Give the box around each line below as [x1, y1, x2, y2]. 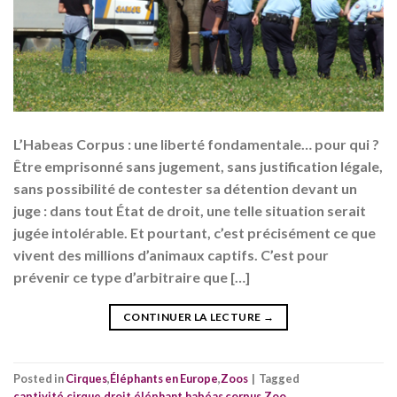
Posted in [13, 370, 66, 385]
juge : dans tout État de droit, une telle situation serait [13, 202, 366, 220]
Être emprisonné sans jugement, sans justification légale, [13, 158, 383, 175]
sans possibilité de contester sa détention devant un [13, 180, 357, 198]
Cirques [66, 370, 107, 385]
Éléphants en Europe [110, 370, 218, 385]
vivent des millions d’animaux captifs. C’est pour [13, 246, 329, 264]
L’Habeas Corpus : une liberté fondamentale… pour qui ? [13, 136, 379, 153]
